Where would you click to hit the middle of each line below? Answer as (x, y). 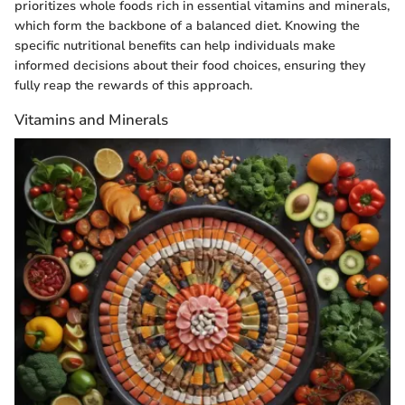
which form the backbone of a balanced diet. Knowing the (187, 26)
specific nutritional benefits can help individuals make (175, 46)
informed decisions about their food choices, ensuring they (190, 66)
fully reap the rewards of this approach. (133, 86)
